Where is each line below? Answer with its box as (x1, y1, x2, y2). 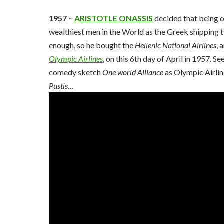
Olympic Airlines (49, 54, 103, 63)
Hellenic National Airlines (135, 40, 216, 50)
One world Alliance (102, 67, 163, 77)
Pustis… (49, 81, 74, 90)
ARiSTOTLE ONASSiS (74, 13, 153, 23)
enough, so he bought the (49, 40, 135, 50)
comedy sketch (49, 67, 102, 77)
